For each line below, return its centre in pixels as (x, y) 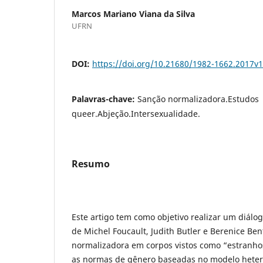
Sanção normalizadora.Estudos (198, 99)
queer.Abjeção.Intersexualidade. (136, 113)
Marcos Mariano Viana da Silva (133, 14)
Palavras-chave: (104, 99)
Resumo (91, 163)
